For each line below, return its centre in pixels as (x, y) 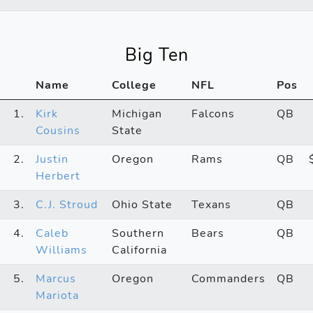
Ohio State (142, 204)
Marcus (56, 278)
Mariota (57, 295)
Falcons (213, 114)
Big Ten (156, 54)
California (139, 250)
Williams (61, 250)
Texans (211, 204)
